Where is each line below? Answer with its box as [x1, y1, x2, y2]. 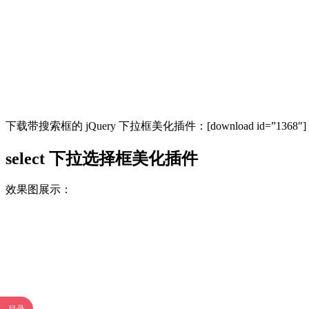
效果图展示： [6, 183, 72, 196]
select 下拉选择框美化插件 [6, 149, 198, 168]
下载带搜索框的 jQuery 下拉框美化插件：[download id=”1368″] [6, 119, 306, 132]
